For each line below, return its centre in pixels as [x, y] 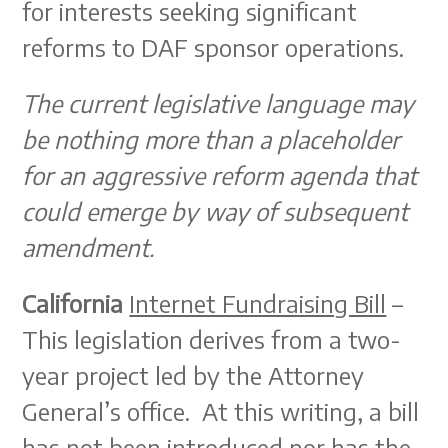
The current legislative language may [218, 103]
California [76, 303]
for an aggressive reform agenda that [220, 175]
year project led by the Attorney [193, 375]
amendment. [89, 247]
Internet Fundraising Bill [258, 303]
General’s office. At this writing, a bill [221, 411]
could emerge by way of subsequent [215, 211]
